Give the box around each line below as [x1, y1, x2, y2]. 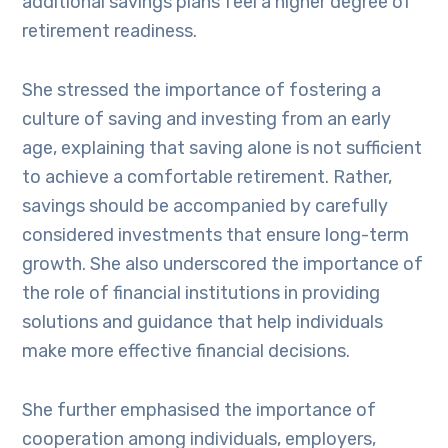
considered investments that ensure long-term [22, 224, 410, 246]
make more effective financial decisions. [22, 340, 351, 362]
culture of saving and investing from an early [22, 108, 392, 130]
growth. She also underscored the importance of [22, 253, 424, 275]
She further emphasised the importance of [22, 399, 377, 421]
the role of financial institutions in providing [22, 282, 381, 304]
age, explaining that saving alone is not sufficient [22, 137, 423, 159]
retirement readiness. [22, 20, 198, 42]
